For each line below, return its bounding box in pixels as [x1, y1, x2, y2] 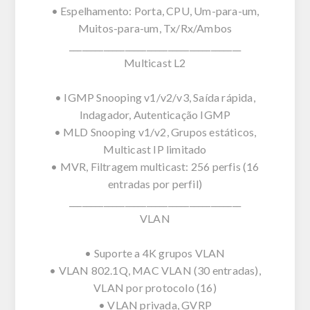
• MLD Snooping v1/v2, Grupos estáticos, [53, 125, 257, 138]
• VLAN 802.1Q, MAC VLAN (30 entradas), [49, 263, 261, 277]
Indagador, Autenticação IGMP [79, 107, 231, 121]
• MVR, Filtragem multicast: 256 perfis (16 [51, 159, 259, 173]
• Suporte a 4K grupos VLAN [84, 246, 226, 259]
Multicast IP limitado [103, 142, 207, 156]
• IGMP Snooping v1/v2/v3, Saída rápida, [55, 90, 255, 104]
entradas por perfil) [108, 176, 202, 190]
